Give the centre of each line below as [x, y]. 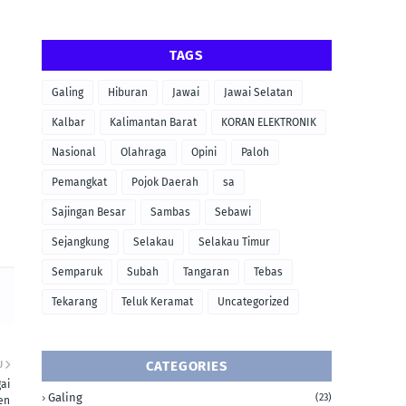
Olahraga [144, 152]
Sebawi [233, 212]
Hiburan [128, 92]
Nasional [74, 152]
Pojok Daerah [165, 182]
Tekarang [74, 302]
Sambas [170, 212]
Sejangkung [80, 242]
